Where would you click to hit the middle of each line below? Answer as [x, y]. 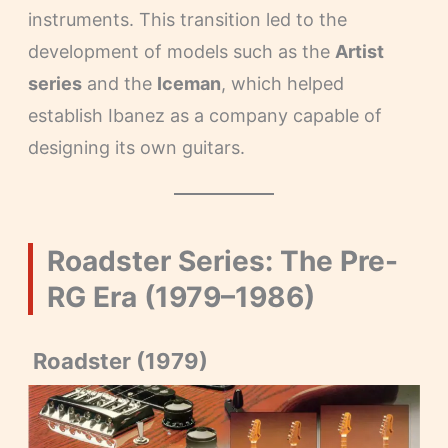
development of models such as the [181, 51]
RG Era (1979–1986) [180, 296]
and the [119, 83]
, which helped [282, 83]
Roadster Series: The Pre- [222, 260]
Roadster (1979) [117, 360]
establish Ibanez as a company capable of [204, 115]
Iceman [188, 83]
